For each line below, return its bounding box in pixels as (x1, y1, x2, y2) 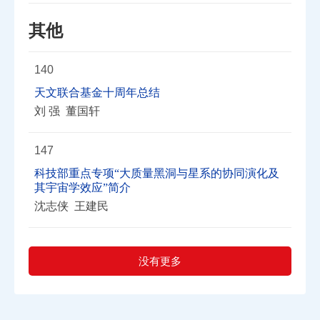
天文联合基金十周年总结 (34, 86, 160, 99)
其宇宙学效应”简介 (34, 181, 131, 194)
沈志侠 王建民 (34, 200, 109, 212)
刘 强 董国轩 (34, 105, 100, 117)
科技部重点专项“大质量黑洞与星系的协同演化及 (34, 167, 279, 179)
